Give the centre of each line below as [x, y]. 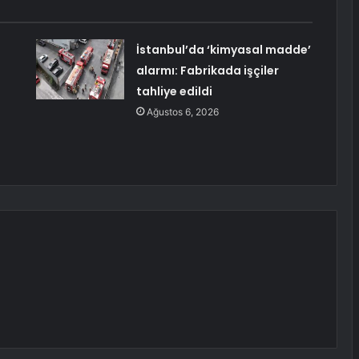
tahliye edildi [174, 92]
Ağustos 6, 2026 [182, 112]
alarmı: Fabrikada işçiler [207, 71]
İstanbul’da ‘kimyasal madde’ [223, 50]
